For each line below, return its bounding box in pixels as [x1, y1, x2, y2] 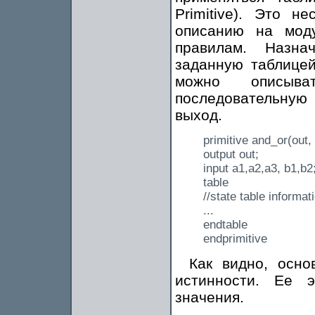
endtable [203, 217, 247, 231]
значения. [175, 289, 244, 305]
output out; [203, 147, 259, 161]
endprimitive [203, 231, 267, 245]
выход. [175, 107, 222, 124]
